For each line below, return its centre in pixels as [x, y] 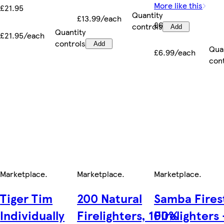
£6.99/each [175, 52]
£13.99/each [99, 18]
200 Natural [110, 198]
